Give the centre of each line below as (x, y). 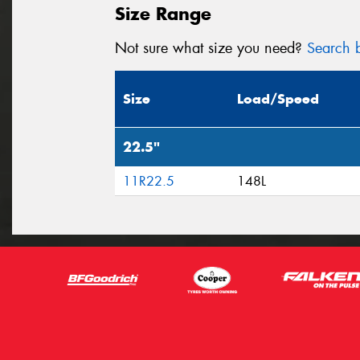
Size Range (163, 13)
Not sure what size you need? (211, 48)
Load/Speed (278, 99)
